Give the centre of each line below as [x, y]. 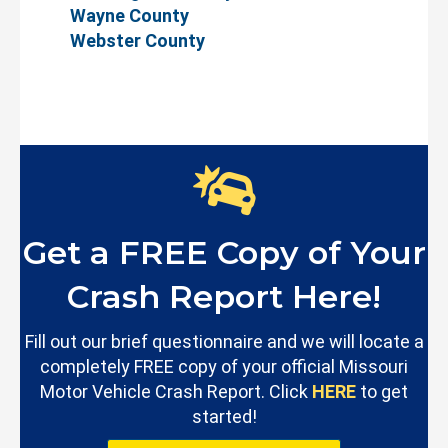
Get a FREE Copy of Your [224, 253]
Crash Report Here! [224, 297]
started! [224, 417]
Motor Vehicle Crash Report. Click [176, 392]
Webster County [137, 40]
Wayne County [129, 15]
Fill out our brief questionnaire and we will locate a [224, 342]
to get [382, 392]
